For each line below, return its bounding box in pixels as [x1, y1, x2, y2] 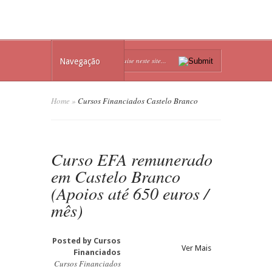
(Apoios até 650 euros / [51, 182, 209, 205]
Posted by [52, 236, 93, 245]
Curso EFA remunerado [51, 148, 212, 171]
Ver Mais [182, 243, 211, 253]
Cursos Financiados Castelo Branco [76, 95, 198, 106]
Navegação [59, 56, 100, 66]
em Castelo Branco [51, 165, 180, 188]
